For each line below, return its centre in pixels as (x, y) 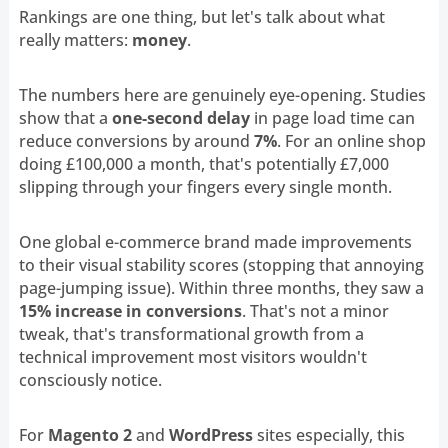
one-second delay (180, 117)
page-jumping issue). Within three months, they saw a (221, 287)
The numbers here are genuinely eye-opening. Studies (222, 94)
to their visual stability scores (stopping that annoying (221, 264)
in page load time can (332, 117)
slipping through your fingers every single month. (205, 186)
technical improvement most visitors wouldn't (192, 356)
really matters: (75, 39)
